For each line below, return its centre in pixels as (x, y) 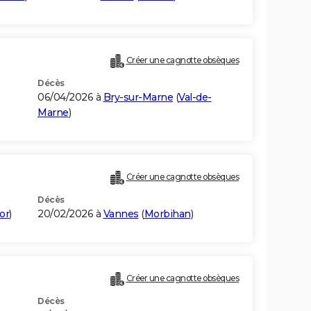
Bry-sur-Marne (138, 98)
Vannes (121, 214)
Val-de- (195, 98)
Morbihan (167, 214)
